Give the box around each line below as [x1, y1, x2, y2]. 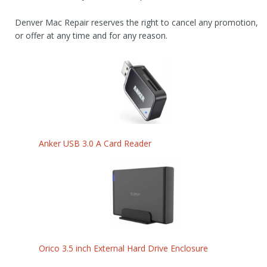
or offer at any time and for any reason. [15, 30, 167, 41]
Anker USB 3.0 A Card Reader [39, 138, 151, 149]
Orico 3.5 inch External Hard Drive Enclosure [39, 242, 208, 254]
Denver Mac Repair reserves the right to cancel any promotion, [15, 17, 258, 28]
